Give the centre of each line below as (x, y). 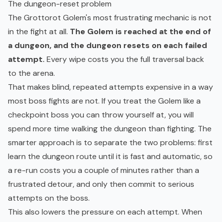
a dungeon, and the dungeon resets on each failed (108, 46)
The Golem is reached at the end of (140, 32)
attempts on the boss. (49, 198)
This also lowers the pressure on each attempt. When (105, 212)
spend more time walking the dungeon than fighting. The (110, 129)
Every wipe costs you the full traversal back (124, 59)
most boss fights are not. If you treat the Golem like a (104, 101)
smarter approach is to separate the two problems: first (110, 143)
